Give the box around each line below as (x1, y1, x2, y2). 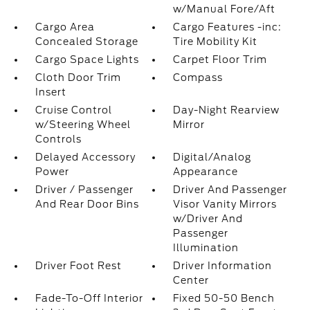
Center (173, 275, 210, 286)
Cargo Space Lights (35, 54, 139, 66)
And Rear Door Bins (35, 199, 139, 210)
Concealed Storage (35, 36, 138, 48)
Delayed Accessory (35, 152, 136, 163)
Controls (35, 134, 82, 145)
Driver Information (173, 260, 273, 272)
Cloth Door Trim (35, 72, 121, 84)
